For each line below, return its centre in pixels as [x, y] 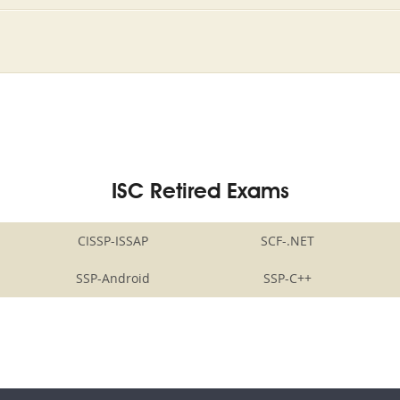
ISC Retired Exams [200, 193]
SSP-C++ [287, 278]
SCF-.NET [287, 241]
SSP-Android [113, 278]
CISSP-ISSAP [113, 241]
